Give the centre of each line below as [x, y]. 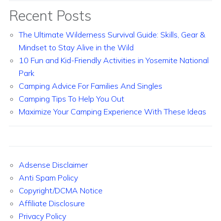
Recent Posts [50, 16]
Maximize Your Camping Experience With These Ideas [112, 112]
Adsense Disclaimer [53, 165]
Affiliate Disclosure [52, 203]
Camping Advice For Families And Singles [91, 86]
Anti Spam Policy [48, 178]
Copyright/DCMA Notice [61, 191]
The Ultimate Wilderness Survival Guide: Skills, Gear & [112, 35]
